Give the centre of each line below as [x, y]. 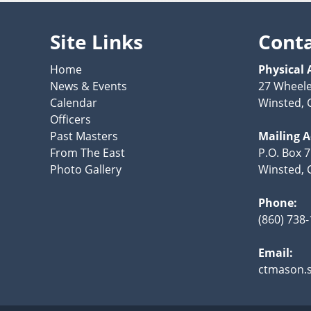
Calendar [74, 103]
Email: [275, 253]
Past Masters [84, 136]
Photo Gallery [86, 170]
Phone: [277, 203]
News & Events [89, 86]
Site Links [96, 42]
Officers [70, 120]
